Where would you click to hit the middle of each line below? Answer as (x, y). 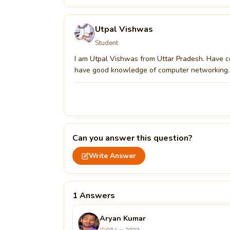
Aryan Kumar (122, 218)
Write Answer (112, 156)
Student (106, 43)
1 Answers (93, 196)
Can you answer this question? (132, 138)
